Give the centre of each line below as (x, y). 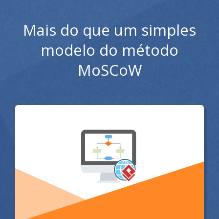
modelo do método (109, 50)
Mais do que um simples (109, 30)
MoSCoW (109, 70)
